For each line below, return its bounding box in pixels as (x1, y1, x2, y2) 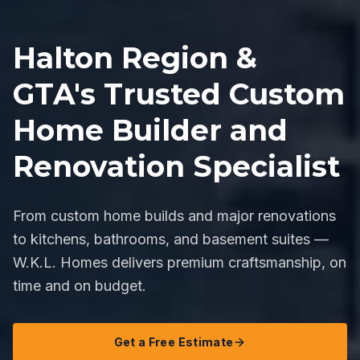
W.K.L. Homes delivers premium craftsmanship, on (13, 254, 346, 271)
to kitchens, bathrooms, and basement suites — (13, 231, 329, 247)
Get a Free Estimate (113, 335, 234, 349)
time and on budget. (13, 277, 146, 294)
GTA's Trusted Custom (13, 76, 345, 112)
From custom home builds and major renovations (13, 207, 336, 224)
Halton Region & (13, 40, 257, 76)
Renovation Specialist (13, 149, 340, 184)
